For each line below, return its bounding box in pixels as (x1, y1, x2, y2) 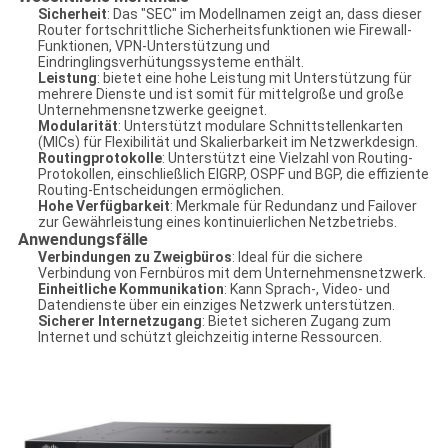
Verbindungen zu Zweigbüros (37, 249, 232, 266)
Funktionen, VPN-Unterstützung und (37, 38, 270, 55)
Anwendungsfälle (17, 230, 148, 250)
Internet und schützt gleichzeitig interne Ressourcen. (37, 329, 382, 346)
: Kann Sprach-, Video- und (223, 281, 390, 298)
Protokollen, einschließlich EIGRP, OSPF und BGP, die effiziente (37, 166, 429, 183)
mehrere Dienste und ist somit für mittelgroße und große (37, 86, 404, 103)
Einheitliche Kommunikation (37, 281, 224, 298)
